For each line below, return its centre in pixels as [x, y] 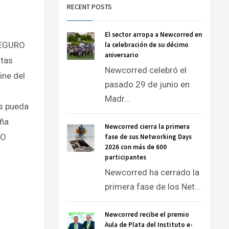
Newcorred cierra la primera [147, 127]
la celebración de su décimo [147, 45]
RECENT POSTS [89, 7]
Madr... [118, 99]
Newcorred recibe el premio [147, 214]
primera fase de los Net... [153, 187]
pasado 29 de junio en [147, 84]
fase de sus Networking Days [148, 137]
